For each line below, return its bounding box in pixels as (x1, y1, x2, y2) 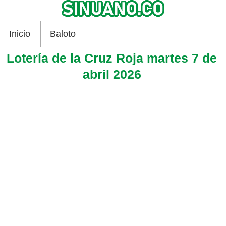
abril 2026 (82, 67, 141, 81)
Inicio (9, 29, 30, 39)
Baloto (50, 29, 76, 39)
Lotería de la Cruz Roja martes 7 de (7, 51, 217, 65)
